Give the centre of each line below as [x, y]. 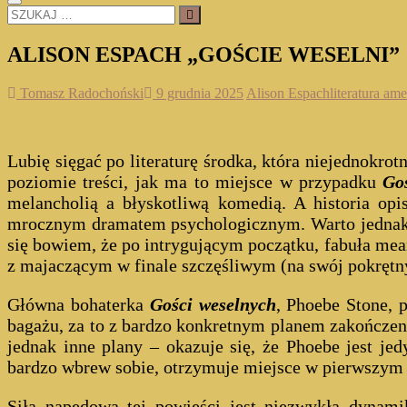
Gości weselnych [213, 304]
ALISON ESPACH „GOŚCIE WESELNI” [203, 54]
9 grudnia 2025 [198, 93]
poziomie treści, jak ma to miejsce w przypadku [192, 181]
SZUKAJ [34, 12]
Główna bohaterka [79, 304]
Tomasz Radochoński [80, 93]
